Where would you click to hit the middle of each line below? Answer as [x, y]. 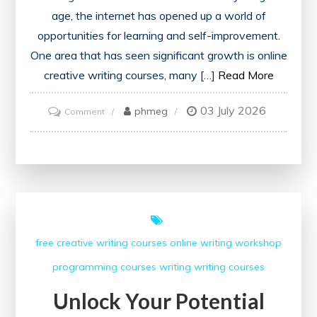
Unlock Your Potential [158, 301]
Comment [84, 112]
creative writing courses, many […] [129, 75]
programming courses [104, 267]
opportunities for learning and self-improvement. [158, 36]
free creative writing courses [101, 243]
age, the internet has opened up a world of [158, 16]
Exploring [123, 129]
